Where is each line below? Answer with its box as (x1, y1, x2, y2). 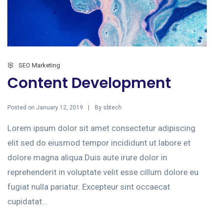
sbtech (103, 104, 122, 111)
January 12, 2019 (36, 104, 83, 111)
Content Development (7, 72, 171, 93)
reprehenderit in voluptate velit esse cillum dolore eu (7, 167, 198, 177)
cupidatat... (7, 197, 48, 207)
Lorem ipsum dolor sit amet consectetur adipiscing (7, 123, 196, 133)
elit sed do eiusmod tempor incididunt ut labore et (7, 138, 191, 148)
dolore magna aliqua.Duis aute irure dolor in (7, 153, 167, 163)
